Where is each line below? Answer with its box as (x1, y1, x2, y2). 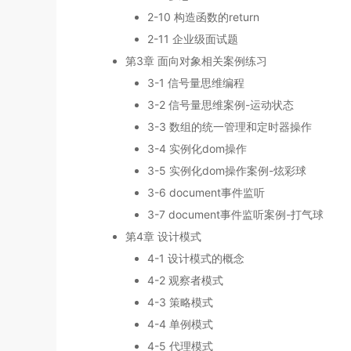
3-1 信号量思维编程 (147, 76, 244, 90)
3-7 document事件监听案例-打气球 (147, 208, 324, 222)
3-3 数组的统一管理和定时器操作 (147, 120, 312, 134)
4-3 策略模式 (147, 295, 213, 309)
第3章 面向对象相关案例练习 (125, 54, 267, 68)
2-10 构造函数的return (147, 10, 259, 24)
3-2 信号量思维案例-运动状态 (147, 98, 294, 112)
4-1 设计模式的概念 (147, 251, 244, 266)
